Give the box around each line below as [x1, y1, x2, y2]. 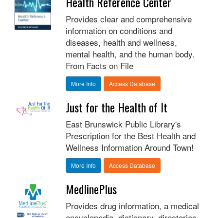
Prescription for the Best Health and [65, 129, 196, 142]
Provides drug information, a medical [65, 200, 199, 212]
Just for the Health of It [65, 98, 167, 116]
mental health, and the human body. [65, 48, 195, 60]
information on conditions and [65, 24, 172, 37]
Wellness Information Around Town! [65, 141, 194, 154]
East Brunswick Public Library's [65, 118, 181, 130]
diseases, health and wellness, [65, 36, 177, 49]
